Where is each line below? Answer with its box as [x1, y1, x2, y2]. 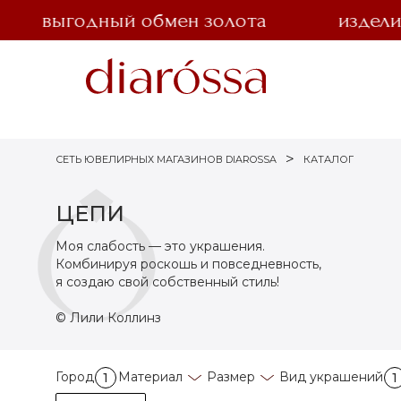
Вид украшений [279, 369, 383, 385]
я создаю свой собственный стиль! [55, 274, 279, 290]
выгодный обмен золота [10, 7, 235, 32]
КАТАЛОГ [303, 153, 354, 166]
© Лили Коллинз [55, 310, 161, 326]
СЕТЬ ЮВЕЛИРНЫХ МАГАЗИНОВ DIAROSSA [55, 153, 277, 166]
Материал [118, 369, 183, 385]
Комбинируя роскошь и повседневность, [55, 256, 321, 272]
